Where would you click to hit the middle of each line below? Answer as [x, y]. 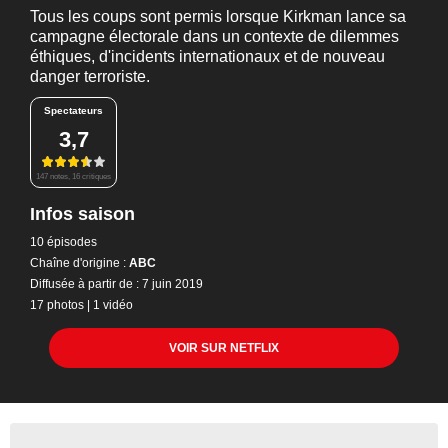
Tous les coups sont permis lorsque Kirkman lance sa [218, 16]
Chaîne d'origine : [78, 262]
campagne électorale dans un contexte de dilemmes [214, 36]
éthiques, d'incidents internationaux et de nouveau [207, 56]
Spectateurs [73, 110]
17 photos [57, 304]
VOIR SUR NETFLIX [224, 347]
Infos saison [82, 213]
